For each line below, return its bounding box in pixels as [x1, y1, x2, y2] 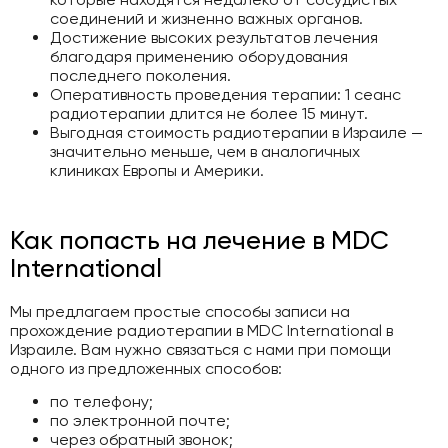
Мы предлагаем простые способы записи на [10, 301, 350, 321]
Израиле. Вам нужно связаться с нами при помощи [10, 339, 391, 359]
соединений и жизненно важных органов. [50, 9, 363, 29]
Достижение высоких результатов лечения [50, 28, 378, 48]
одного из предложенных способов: [10, 358, 282, 378]
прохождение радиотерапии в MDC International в [10, 320, 393, 340]
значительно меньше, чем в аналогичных [50, 142, 360, 162]
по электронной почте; [50, 411, 230, 431]
